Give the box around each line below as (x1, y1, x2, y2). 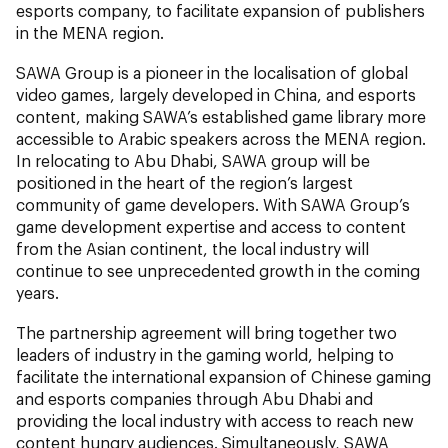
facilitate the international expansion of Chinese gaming (16, 366, 431, 386)
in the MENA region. (16, 22, 164, 42)
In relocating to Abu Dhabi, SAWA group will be (16, 150, 370, 170)
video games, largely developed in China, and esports (16, 84, 416, 104)
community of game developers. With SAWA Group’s (16, 194, 410, 214)
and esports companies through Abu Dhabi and (16, 388, 373, 408)
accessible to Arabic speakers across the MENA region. (16, 128, 426, 148)
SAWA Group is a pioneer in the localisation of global (16, 62, 408, 82)
